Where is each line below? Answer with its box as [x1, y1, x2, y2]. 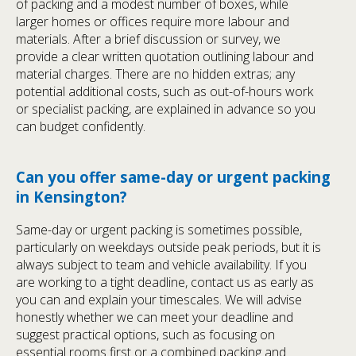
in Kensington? [16, 186, 127, 207]
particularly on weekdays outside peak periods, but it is [16, 238, 321, 257]
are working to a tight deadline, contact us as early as [16, 273, 314, 292]
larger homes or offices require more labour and [16, 12, 289, 30]
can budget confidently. [16, 117, 145, 135]
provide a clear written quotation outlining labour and [16, 47, 314, 65]
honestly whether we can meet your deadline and [16, 308, 293, 327]
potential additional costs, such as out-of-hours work [16, 82, 313, 100]
